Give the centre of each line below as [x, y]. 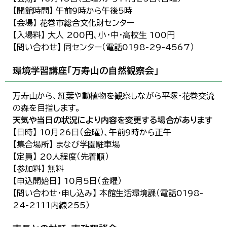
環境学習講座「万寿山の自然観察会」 [86, 71]
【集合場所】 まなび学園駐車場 [66, 144]
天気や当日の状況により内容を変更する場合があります [113, 120]
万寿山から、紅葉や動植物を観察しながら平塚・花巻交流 [113, 96]
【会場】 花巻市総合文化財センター [73, 23]
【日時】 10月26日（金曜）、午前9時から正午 [92, 132]
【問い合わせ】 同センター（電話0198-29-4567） [103, 47]
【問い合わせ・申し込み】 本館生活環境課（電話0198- [108, 193]
